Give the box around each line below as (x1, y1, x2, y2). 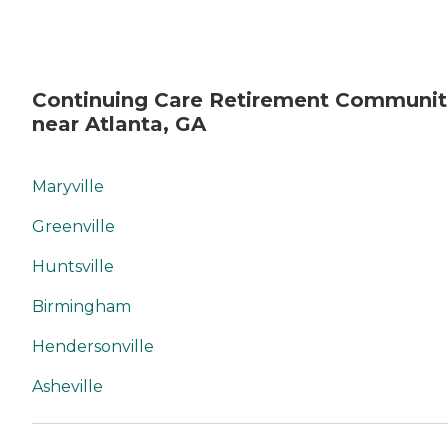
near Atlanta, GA (32, 112, 206, 137)
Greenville (32, 217, 115, 237)
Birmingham (32, 297, 131, 317)
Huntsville (32, 257, 114, 277)
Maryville (32, 177, 104, 197)
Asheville (32, 377, 103, 397)
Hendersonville (32, 337, 154, 357)
